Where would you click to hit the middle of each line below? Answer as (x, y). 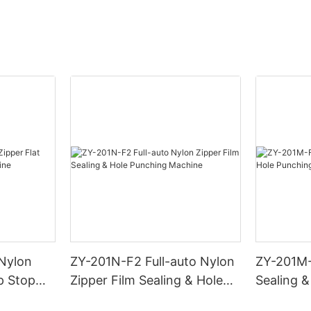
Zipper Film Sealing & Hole (147, 280)
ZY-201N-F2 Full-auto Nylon (153, 261)
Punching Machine (125, 299)
